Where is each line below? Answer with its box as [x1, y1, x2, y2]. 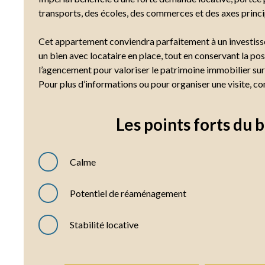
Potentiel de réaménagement [70, 187, 187, 199]
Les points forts [115, 114, 230, 135]
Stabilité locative [70, 218, 139, 230]
